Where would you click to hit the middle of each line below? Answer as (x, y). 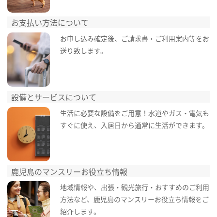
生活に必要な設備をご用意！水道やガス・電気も (134, 113)
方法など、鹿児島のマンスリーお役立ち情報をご (134, 199)
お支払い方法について (50, 23)
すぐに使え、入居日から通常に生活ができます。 (134, 125)
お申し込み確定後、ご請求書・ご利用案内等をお (134, 38)
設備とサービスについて (54, 97)
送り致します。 (83, 50)
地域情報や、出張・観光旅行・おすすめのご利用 (134, 187)
